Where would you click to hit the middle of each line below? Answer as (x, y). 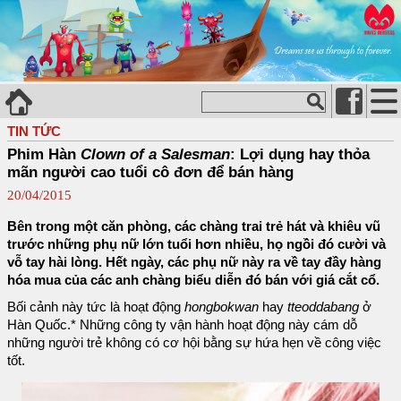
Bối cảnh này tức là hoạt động (96, 307)
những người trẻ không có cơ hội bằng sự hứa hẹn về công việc (194, 342)
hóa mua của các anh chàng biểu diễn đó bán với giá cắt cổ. (193, 280)
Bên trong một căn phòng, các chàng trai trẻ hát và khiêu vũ (194, 226)
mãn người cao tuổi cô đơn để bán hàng (150, 172)
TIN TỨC (34, 131)
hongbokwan (223, 307)
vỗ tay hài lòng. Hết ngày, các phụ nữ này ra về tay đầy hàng (194, 262)
